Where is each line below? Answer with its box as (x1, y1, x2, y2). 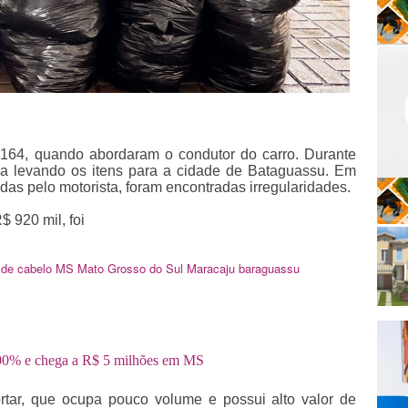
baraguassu (239, 259, 301, 277)
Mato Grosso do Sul (77, 259, 184, 277)
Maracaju (187, 259, 236, 277)
